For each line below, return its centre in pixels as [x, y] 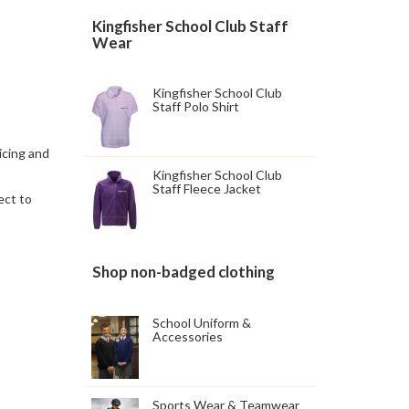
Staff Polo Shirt [196, 106]
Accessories [188, 336]
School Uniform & [202, 322]
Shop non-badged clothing [184, 272]
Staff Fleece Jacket [207, 189]
